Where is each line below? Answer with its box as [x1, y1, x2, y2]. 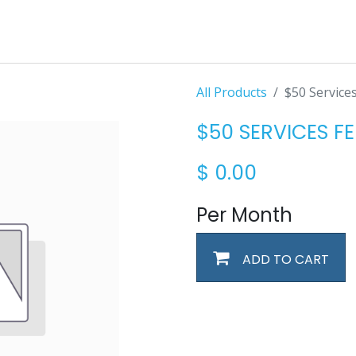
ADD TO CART [238, 250, 329, 269]
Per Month [195, 202, 292, 228]
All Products [195, 83, 267, 101]
